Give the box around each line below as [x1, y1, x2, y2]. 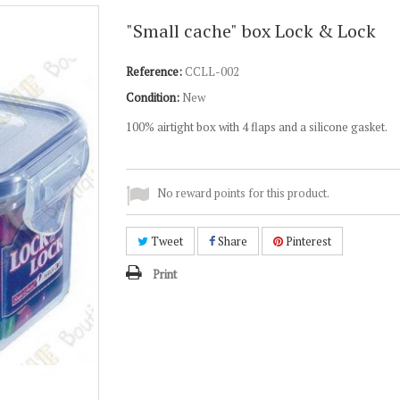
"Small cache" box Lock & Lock [125, 19, 376, 43]
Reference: [125, 63, 182, 79]
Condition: [125, 89, 179, 105]
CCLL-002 [184, 63, 239, 79]
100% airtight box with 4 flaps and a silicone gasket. [125, 119, 387, 135]
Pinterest [282, 233, 331, 249]
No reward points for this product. [156, 185, 329, 201]
